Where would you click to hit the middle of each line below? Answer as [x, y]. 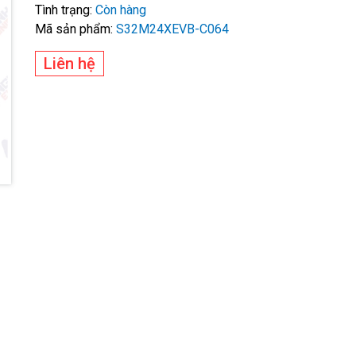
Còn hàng [121, 10]
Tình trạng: [64, 10]
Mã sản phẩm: [74, 29]
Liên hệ [70, 64]
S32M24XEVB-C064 [172, 29]
